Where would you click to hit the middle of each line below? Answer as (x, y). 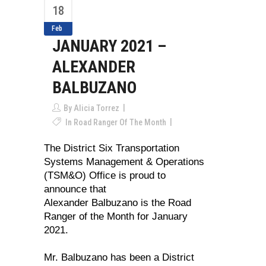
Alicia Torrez (96, 108)
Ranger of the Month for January (116, 216)
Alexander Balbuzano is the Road (118, 203)
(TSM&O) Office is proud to (105, 175)
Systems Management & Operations (124, 162)
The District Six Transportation (112, 148)
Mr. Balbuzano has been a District (119, 257)
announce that (75, 189)
